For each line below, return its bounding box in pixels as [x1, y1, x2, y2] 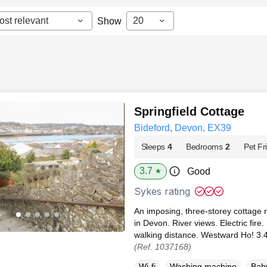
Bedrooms [186, 142, 223, 151]
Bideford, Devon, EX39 [133, 123, 231, 133]
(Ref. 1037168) [133, 242, 191, 252]
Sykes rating [133, 185, 190, 197]
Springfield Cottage [133, 105, 244, 118]
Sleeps [141, 142, 165, 151]
